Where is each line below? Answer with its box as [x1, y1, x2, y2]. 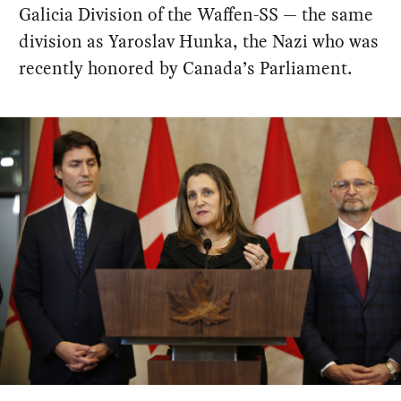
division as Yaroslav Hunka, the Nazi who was [19, 29, 380, 54]
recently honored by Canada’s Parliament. [19, 55, 353, 81]
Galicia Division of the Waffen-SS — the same [19, 2, 374, 27]
